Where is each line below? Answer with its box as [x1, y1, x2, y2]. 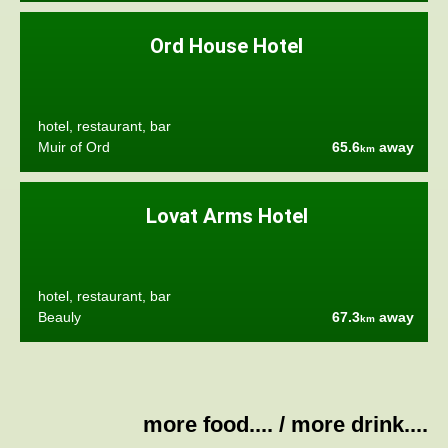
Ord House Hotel [150, 34, 304, 59]
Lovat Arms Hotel [145, 204, 308, 229]
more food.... [143, 412, 273, 438]
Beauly [37, 309, 81, 325]
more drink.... [291, 412, 428, 438]
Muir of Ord [37, 139, 110, 155]
